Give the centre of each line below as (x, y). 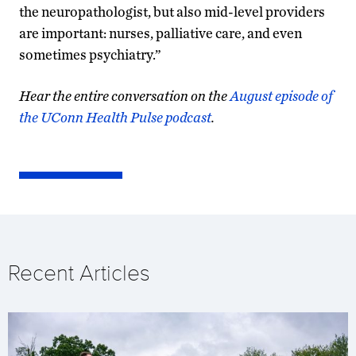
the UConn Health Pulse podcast (115, 117)
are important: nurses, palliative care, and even (161, 33)
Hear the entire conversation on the (124, 95)
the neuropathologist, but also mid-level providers (172, 11)
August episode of (281, 95)
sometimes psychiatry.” (90, 54)
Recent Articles (79, 273)
